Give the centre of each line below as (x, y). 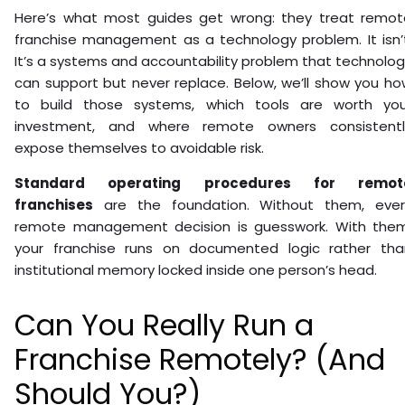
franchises (54, 204)
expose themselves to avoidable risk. (139, 147)
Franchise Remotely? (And (200, 359)
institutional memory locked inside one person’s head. (196, 269)
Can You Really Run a (164, 325)
